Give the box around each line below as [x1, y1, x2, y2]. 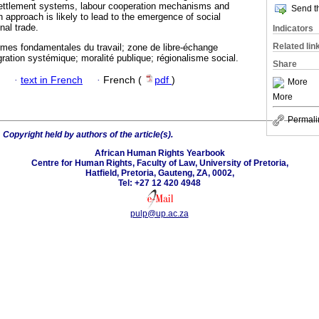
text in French [21, 74, 83, 85]
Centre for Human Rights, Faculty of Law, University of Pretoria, [31, 157, 288, 168]
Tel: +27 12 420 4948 [118, 177, 201, 188]
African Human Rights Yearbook [94, 147, 225, 158]
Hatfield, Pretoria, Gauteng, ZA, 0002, [85, 167, 234, 178]
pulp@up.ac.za [130, 208, 189, 219]
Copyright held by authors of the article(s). [3, 129, 173, 140]
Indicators [273, 23, 313, 33]
